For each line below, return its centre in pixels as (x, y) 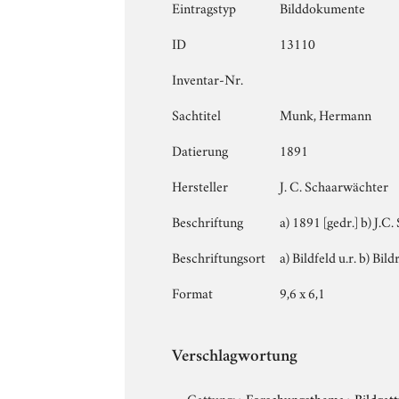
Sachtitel (197, 114)
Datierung (200, 149)
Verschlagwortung (235, 357)
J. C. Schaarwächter (334, 185)
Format (193, 292)
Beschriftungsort (219, 256)
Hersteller (200, 185)
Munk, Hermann (326, 114)
